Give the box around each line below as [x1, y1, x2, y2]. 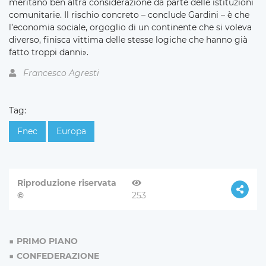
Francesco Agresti [23, 67, 99, 78]
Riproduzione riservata [17, 178, 116, 188]
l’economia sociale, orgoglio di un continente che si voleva [9, 21, 252, 33]
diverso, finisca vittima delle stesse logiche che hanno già [9, 34, 248, 45]
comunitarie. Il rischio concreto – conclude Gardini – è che [9, 9, 249, 20]
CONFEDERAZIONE [17, 250, 99, 261]
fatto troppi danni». [9, 46, 88, 58]
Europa [56, 125, 86, 137]
